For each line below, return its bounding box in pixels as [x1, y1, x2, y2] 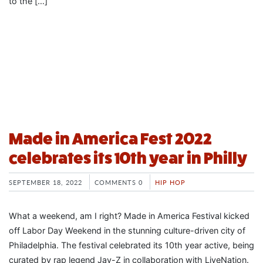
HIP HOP [155, 177, 186, 187]
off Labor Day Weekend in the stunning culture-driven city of [9, 225, 245, 236]
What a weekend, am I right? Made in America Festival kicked [9, 211, 249, 221]
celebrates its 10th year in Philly [9, 149, 247, 168]
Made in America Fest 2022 [9, 130, 212, 149]
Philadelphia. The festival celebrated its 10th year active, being [9, 240, 254, 251]
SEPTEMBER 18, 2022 [9, 177, 82, 187]
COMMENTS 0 [95, 177, 143, 187]
